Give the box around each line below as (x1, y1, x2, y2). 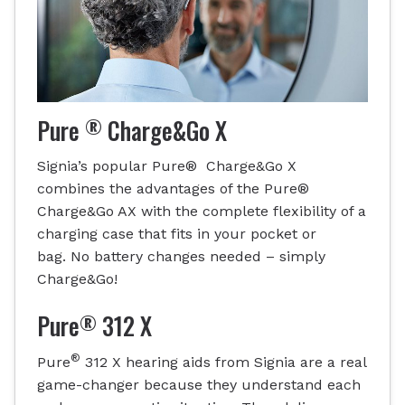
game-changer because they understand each (37, 376, 361, 394)
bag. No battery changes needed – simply (37, 248, 325, 266)
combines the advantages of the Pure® (37, 180, 309, 198)
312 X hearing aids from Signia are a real (80, 353, 366, 372)
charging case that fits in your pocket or (37, 225, 316, 243)
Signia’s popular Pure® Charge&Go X (37, 157, 297, 175)
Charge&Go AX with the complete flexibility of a (37, 202, 366, 221)
